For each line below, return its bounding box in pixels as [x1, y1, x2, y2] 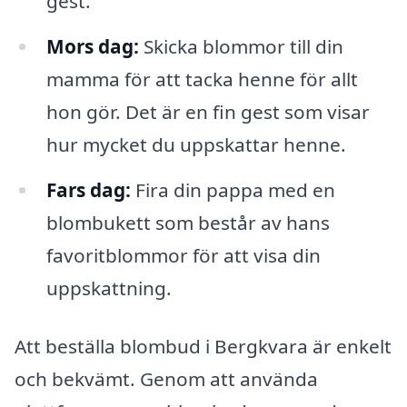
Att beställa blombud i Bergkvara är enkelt [15, 333, 392, 359]
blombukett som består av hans [45, 209, 330, 235]
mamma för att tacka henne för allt [45, 65, 358, 92]
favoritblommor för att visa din [45, 242, 321, 268]
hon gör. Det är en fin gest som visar [45, 98, 370, 124]
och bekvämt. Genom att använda [15, 365, 318, 392]
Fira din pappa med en [130, 176, 335, 203]
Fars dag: [45, 176, 131, 203]
